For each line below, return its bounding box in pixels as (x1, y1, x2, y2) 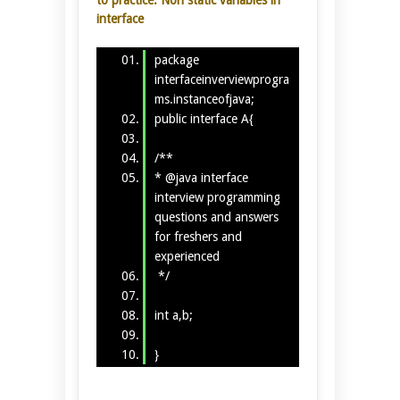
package (154, 52, 199, 67)
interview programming (154, 189, 284, 204)
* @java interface (154, 170, 252, 185)
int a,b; (154, 307, 193, 322)
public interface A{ (154, 111, 254, 126)
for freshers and (154, 229, 242, 244)
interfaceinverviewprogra (154, 71, 289, 87)
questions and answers (154, 209, 279, 224)
